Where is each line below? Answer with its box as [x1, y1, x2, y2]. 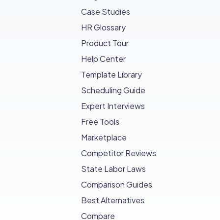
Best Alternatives [81, 195, 145, 206]
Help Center [81, 54, 126, 64]
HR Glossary [81, 22, 126, 33]
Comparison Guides [81, 179, 153, 190]
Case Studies [81, 6, 131, 17]
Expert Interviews [81, 101, 145, 111]
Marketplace [81, 132, 127, 143]
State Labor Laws [81, 164, 146, 174]
